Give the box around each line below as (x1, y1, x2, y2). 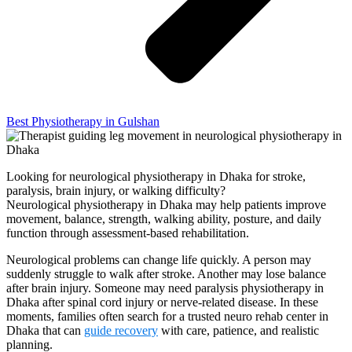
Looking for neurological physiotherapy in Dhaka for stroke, (6, 170, 306, 184)
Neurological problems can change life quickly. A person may (6, 253, 311, 267)
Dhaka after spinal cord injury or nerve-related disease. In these (6, 295, 318, 310)
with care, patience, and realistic (158, 324, 319, 338)
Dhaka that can (6, 324, 84, 338)
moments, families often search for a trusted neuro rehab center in (6, 310, 328, 324)
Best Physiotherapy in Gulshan (6, 115, 159, 129)
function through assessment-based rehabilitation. (6, 226, 249, 240)
